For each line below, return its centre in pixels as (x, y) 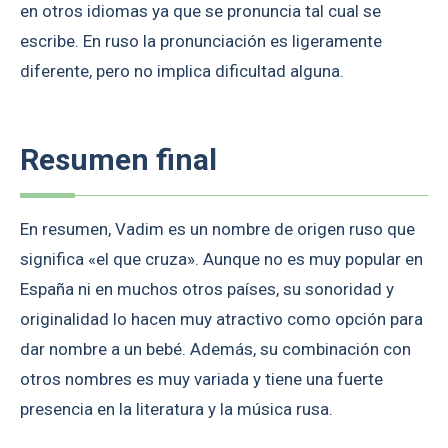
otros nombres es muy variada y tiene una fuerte (201, 378)
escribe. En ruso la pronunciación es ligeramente (201, 40)
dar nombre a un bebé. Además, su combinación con (215, 348)
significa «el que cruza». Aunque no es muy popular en (221, 258)
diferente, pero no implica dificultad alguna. (182, 70)
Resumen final (118, 159)
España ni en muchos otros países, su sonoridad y (207, 288)
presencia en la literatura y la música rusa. (176, 408)
